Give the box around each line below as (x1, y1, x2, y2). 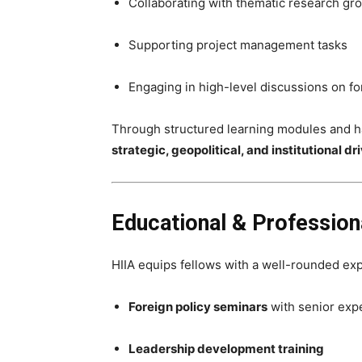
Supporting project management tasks (128, 37, 347, 53)
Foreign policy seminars (128, 299, 267, 314)
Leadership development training (128, 341, 324, 356)
